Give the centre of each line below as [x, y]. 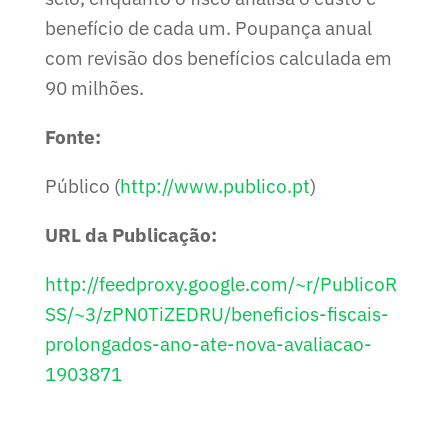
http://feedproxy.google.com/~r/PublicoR [220, 283]
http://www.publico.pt [214, 185]
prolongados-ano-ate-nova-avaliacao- [208, 343]
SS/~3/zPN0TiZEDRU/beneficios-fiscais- [216, 313]
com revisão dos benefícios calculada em [218, 57]
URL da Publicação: [130, 234]
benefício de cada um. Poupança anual [208, 27]
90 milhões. [94, 87]
